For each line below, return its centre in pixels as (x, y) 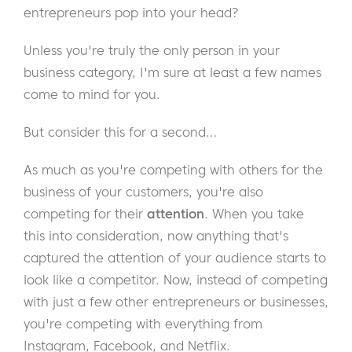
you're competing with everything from (143, 324)
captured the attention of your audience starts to (175, 258)
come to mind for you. (92, 95)
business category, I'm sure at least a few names (172, 73)
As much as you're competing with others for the (173, 170)
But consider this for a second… (120, 132)
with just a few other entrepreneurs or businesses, (176, 302)
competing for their (85, 214)
